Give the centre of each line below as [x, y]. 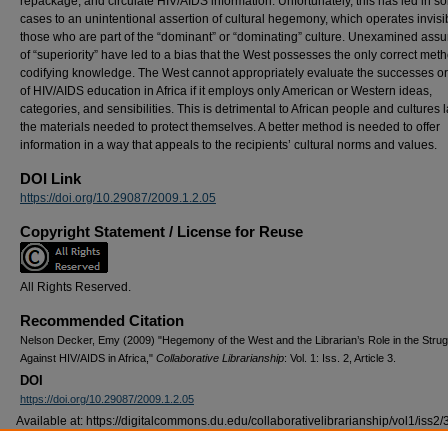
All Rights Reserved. [75, 287]
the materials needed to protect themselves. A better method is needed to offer [230, 127]
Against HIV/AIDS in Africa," [88, 358]
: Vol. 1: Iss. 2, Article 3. [340, 358]
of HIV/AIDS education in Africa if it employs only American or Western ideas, [226, 91]
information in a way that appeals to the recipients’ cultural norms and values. [228, 145]
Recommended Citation [102, 320]
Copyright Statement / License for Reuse [161, 231]
